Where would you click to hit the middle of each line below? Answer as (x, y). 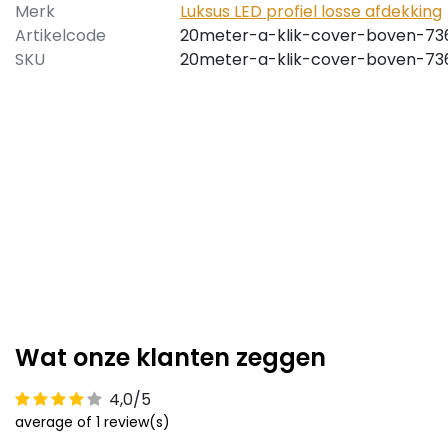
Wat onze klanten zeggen (170, 358)
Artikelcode (60, 36)
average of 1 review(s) (92, 422)
